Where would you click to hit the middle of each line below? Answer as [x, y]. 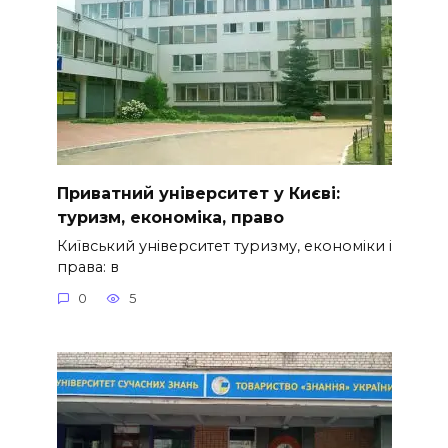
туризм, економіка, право [170, 217]
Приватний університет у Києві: [198, 193]
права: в [87, 266]
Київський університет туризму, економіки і [224, 245]
